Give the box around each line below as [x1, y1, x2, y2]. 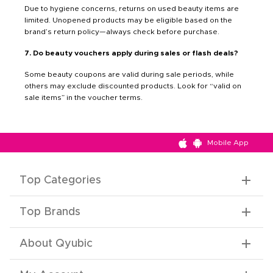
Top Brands [19, 207, 80, 218]
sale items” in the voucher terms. [24, 94, 143, 102]
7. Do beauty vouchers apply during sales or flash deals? [24, 49, 238, 57]
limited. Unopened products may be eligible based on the [24, 16, 232, 24]
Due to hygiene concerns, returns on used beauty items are [24, 5, 239, 13]
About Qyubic [19, 238, 93, 250]
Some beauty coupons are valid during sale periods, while [24, 71, 234, 79]
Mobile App [207, 139, 249, 147]
